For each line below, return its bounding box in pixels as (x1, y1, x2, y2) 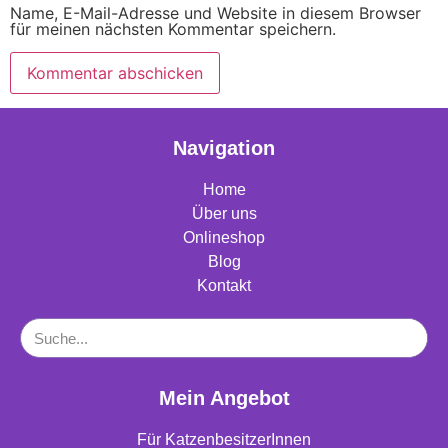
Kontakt (197, 277, 251, 295)
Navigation (173, 137, 275, 160)
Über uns (191, 205, 257, 223)
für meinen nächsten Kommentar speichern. (10, 19, 336, 40)
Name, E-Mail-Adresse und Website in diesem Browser (10, 3, 421, 24)
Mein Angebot (158, 387, 290, 410)
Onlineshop (183, 229, 265, 247)
